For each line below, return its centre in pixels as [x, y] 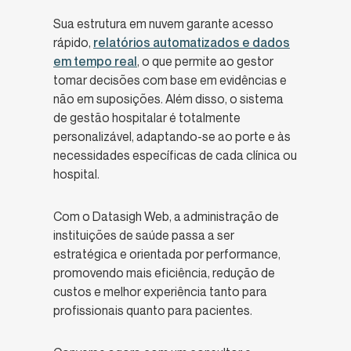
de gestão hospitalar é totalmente [147, 118]
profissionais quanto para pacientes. [153, 311]
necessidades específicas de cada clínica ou [175, 156]
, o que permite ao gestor [205, 62]
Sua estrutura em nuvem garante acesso [163, 24]
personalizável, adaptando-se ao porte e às [172, 137]
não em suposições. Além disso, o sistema [168, 99]
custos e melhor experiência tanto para [160, 292]
